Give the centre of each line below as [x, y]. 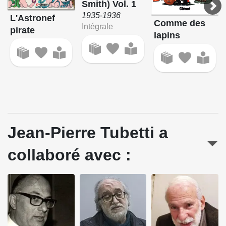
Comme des [180, 23]
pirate [22, 30]
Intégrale [98, 26]
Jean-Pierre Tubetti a [88, 132]
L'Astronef [32, 18]
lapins [167, 36]
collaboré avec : [69, 155]
